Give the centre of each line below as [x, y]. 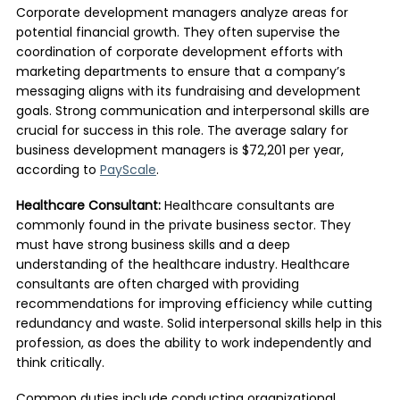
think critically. [60, 364]
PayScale [128, 171]
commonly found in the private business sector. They [183, 226]
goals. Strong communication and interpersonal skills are [192, 112]
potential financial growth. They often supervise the [178, 33]
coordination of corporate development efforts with [179, 53]
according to [58, 171]
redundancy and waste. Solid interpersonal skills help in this [199, 325]
